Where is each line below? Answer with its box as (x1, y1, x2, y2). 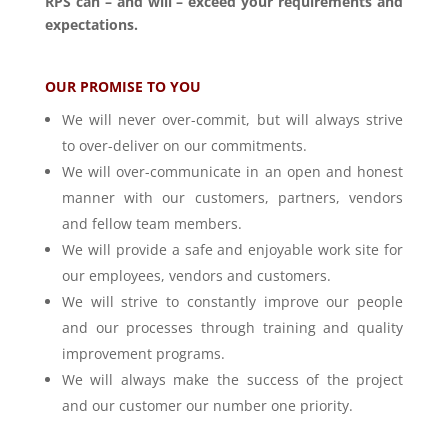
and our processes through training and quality (61, 317, 404, 337)
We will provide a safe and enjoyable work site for (61, 239, 404, 259)
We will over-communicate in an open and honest (61, 161, 404, 181)
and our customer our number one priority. (61, 395, 353, 415)
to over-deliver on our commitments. (61, 135, 307, 155)
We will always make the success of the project (61, 369, 404, 389)
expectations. (44, 14, 142, 34)
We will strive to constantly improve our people (61, 291, 404, 311)
